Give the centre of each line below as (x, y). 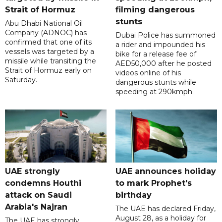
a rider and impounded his (160, 44)
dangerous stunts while (156, 82)
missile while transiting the (51, 61)
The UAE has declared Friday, (165, 208)
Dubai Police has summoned (165, 35)
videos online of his (148, 73)
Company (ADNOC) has (46, 32)
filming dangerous (155, 9)
